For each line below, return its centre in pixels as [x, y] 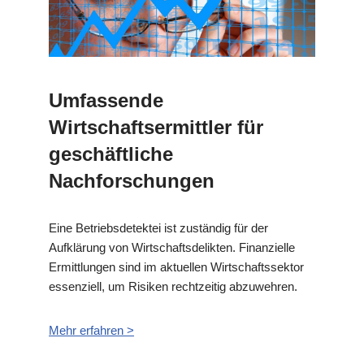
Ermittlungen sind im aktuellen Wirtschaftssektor [176, 266]
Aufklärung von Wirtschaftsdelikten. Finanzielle [172, 247]
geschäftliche [111, 154]
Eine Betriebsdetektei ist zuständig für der [158, 227]
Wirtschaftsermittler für [156, 127]
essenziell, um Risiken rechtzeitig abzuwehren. [173, 286]
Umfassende [106, 100]
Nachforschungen [132, 180]
